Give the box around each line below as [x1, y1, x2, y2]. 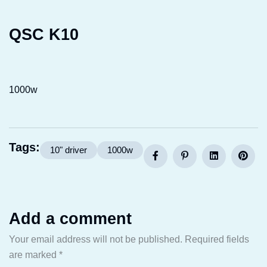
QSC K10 [9, 26, 79, 44]
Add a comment [9, 210, 132, 228]
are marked [9, 250, 59, 260]
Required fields [185, 234, 249, 244]
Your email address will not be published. [9, 234, 182, 244]
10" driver [50, 145, 87, 155]
